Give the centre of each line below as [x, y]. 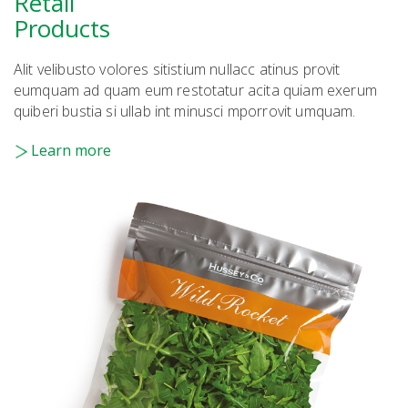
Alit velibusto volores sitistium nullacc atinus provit [177, 70]
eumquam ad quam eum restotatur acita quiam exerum [195, 91]
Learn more [71, 151]
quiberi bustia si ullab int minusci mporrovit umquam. [185, 112]
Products [62, 29]
